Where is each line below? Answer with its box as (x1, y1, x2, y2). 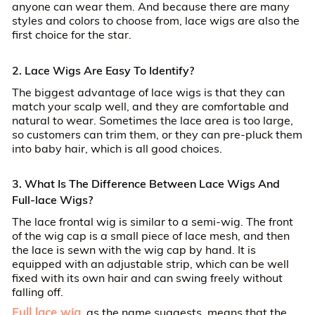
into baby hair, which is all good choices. (11, 141, 222, 155)
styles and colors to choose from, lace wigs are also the (11, 13, 300, 28)
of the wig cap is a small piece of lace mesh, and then (11, 228, 290, 243)
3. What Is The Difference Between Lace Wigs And (11, 176, 280, 191)
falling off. (11, 284, 63, 299)
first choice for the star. (11, 27, 131, 42)
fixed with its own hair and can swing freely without (11, 270, 283, 285)
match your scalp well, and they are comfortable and (11, 98, 289, 113)
